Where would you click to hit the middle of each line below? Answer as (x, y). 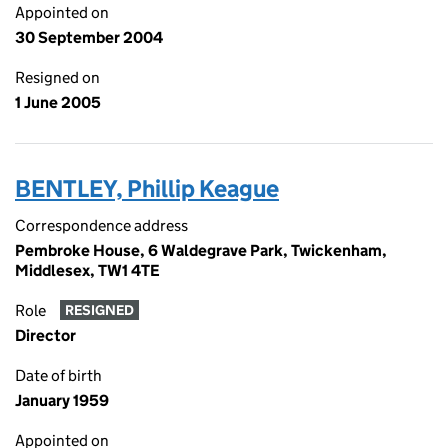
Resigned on (57, 77)
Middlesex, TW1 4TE (87, 270)
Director (45, 335)
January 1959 (62, 400)
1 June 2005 (58, 102)
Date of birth (58, 375)
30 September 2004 (89, 37)
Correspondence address (101, 225)
